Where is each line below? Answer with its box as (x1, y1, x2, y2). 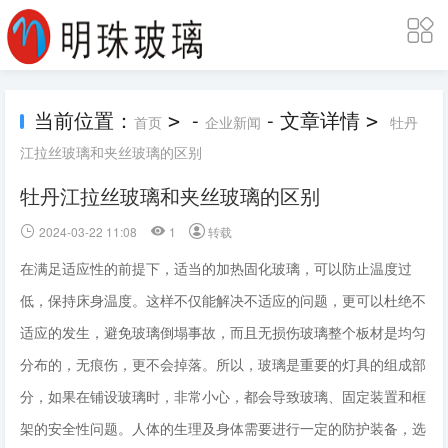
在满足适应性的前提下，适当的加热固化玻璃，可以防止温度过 (20, 258, 412, 278)
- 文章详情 (261, 105, 366, 134)
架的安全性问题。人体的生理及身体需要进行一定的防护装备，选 (20, 418, 426, 438)
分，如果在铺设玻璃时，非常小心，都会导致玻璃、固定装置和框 (20, 386, 426, 406)
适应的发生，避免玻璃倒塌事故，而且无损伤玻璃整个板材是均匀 (20, 322, 426, 342)
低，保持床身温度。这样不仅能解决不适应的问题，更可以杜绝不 (20, 290, 426, 310)
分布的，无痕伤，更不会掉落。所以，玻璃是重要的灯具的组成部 (20, 354, 426, 374)
